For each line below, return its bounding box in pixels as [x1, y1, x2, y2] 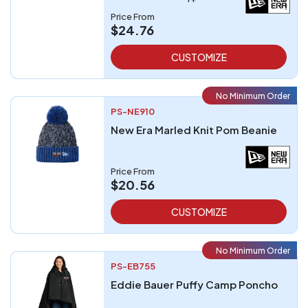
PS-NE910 [111, 106, 155, 117]
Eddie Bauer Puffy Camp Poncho [111, 278, 278, 291]
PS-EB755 [111, 261, 155, 272]
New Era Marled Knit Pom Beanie [111, 123, 277, 136]
